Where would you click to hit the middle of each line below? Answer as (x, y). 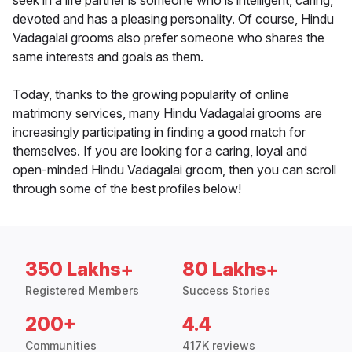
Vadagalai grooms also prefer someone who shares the (169, 38)
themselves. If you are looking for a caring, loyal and (160, 151)
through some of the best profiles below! (127, 189)
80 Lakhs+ (231, 269)
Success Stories (226, 291)
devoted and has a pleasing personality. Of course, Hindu (173, 19)
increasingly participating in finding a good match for (159, 132)
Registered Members (82, 291)
